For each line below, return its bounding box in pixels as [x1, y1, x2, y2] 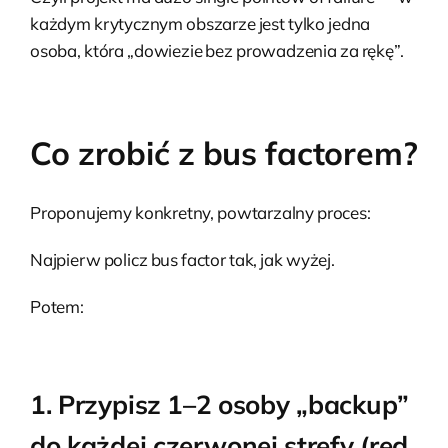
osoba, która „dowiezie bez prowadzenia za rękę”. [30, 39, 404, 61]
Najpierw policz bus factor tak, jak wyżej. [30, 248, 335, 270]
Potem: [30, 295, 84, 317]
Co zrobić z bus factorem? [30, 132, 418, 173]
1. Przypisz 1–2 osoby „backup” [30, 387, 409, 421]
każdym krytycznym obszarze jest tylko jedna [30, 12, 371, 34]
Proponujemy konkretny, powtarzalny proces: [30, 201, 371, 223]
